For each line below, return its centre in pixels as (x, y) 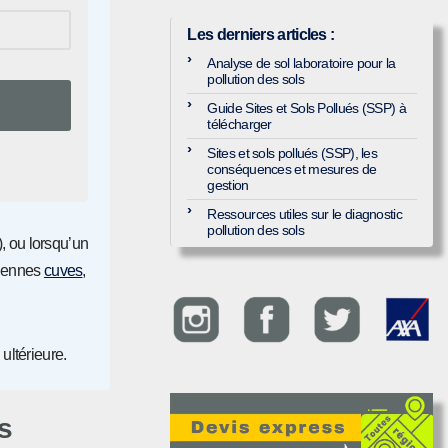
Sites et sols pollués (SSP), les (292, 153)
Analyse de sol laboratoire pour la (301, 63)
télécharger (239, 124)
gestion (228, 185)
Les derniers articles (257, 35)
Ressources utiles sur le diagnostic (304, 214)
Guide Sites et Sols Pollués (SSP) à (306, 108)
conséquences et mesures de (292, 169)
